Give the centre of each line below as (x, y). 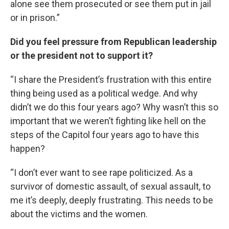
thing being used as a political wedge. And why (104, 93)
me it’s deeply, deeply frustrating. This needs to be (112, 200)
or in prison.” (35, 18)
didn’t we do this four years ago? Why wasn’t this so (114, 107)
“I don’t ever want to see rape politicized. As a (101, 173)
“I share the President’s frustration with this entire (111, 79)
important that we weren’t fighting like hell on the (108, 121)
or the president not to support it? (82, 55)
